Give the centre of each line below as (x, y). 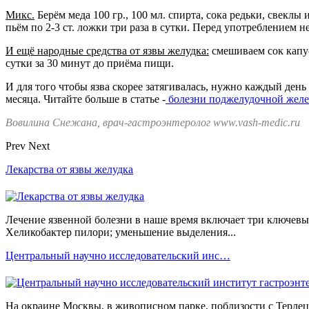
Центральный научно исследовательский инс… (118, 255)
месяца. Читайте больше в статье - (86, 99)
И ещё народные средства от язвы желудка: (107, 50)
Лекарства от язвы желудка (69, 169)
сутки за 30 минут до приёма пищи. (90, 63)
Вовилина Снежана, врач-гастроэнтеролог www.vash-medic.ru (153, 122)
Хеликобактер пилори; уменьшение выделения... (121, 232)
